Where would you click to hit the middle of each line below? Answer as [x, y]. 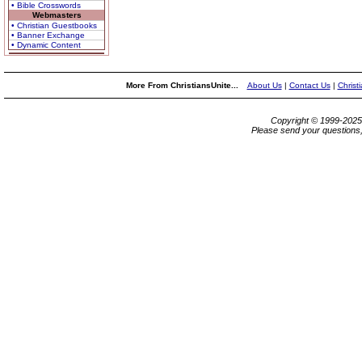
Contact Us [309, 85]
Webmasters [57, 15]
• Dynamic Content [46, 45]
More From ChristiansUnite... [183, 85]
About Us [264, 85]
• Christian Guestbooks [54, 25]
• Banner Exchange [48, 35]
